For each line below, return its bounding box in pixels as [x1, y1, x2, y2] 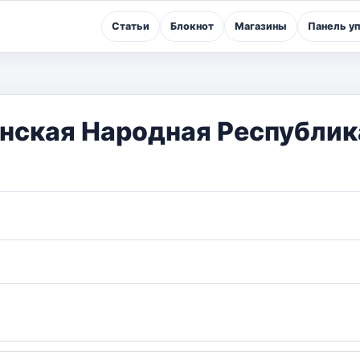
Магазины [235, 20, 287, 32]
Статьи [112, 20, 149, 32]
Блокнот [170, 20, 214, 32]
